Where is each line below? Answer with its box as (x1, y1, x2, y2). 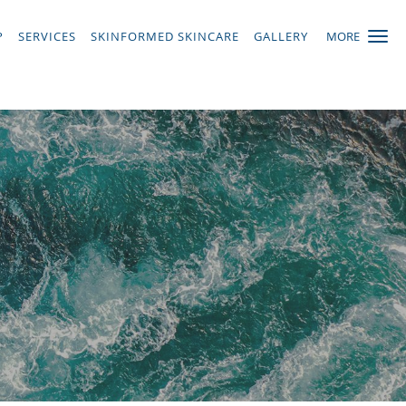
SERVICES (18, 28, 76, 44)
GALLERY (254, 28, 308, 44)
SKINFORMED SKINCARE (91, 28, 239, 44)
